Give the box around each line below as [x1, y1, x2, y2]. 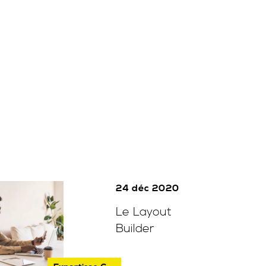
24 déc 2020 [115, 182, 179, 194]
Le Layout [115, 205, 172, 220]
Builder [115, 221, 154, 236]
